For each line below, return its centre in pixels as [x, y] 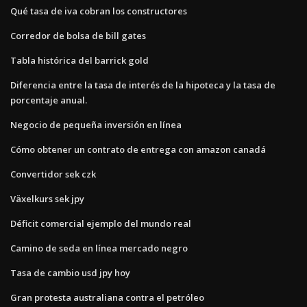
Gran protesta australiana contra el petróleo [107, 297]
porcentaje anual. [49, 100]
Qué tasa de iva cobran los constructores [99, 11]
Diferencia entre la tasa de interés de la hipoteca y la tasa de [143, 85]
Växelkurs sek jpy [47, 198]
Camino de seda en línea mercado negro [99, 248]
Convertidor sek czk [53, 174]
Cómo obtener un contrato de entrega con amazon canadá [138, 149]
